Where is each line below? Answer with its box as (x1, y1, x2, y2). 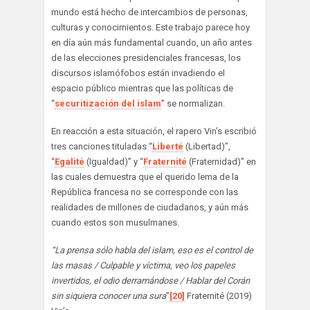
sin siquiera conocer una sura (51, 291, 166, 302)
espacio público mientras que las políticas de (51, 83, 233, 94)
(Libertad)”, (183, 141, 230, 152)
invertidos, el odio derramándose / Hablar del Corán (51, 275, 250, 286)
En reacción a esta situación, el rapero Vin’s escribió (51, 126, 257, 137)
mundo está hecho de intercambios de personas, (51, 7, 248, 18)
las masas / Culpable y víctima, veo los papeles (51, 260, 235, 271)
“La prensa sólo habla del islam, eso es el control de (51, 245, 253, 256)
